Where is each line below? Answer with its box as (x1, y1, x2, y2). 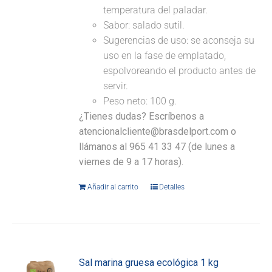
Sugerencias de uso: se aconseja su (103, 35, 255, 47)
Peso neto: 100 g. (103, 95, 177, 107)
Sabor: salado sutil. (103, 19, 185, 32)
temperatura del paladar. (103, 4, 208, 16)
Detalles (159, 183, 185, 192)
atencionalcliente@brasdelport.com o (79, 126, 237, 138)
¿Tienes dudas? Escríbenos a (79, 110, 205, 123)
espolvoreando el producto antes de (103, 65, 256, 77)
